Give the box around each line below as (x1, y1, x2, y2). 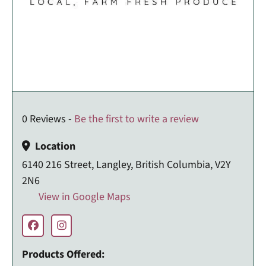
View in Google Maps (36, 189, 131, 204)
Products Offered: (22, 246, 104, 262)
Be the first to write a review (74, 111, 199, 126)
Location (35, 138, 75, 154)
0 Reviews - (22, 111, 74, 126)
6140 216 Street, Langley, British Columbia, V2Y (22, 157, 231, 172)
